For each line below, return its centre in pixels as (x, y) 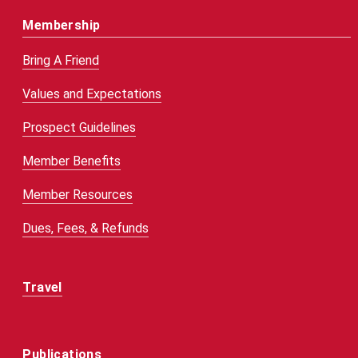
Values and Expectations (92, 94)
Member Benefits (72, 161)
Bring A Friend (61, 61)
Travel (42, 288)
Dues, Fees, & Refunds (86, 229)
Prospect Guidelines (80, 128)
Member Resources (78, 195)
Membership (62, 26)
